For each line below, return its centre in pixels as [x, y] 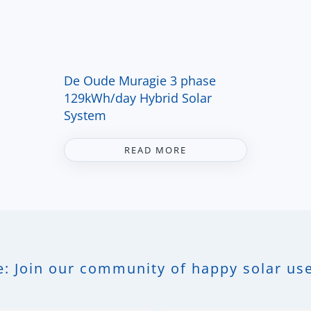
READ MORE [155, 150]
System [85, 115]
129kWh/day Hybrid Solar [138, 98]
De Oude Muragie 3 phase [140, 80]
